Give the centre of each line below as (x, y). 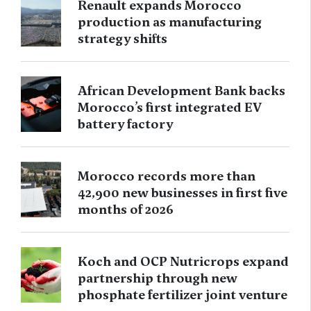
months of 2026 (126, 210)
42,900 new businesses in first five (183, 193)
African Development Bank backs (182, 91)
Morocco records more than (167, 176)
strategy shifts (123, 39)
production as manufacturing (170, 22)
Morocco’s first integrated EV (170, 108)
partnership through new (158, 278)
